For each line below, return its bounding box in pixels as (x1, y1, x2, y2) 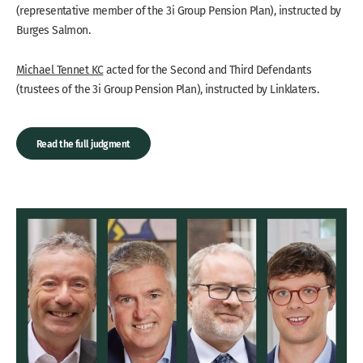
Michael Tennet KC (16, 61, 104, 78)
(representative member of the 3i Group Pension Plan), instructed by (16, 2, 341, 19)
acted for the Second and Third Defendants (103, 61, 311, 78)
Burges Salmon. (16, 21, 91, 38)
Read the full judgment (36, 135, 130, 151)
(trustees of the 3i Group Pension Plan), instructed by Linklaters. (16, 80, 319, 97)
